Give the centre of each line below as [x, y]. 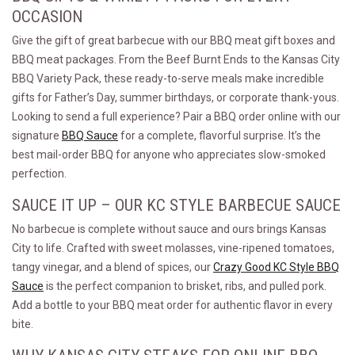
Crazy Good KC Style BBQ [276, 267]
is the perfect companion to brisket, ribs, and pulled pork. [185, 286]
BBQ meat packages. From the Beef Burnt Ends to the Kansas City [176, 59]
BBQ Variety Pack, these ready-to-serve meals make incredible [168, 78]
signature [37, 136]
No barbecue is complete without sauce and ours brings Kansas [169, 229]
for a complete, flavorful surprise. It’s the [219, 136]
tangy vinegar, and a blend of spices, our [113, 267]
